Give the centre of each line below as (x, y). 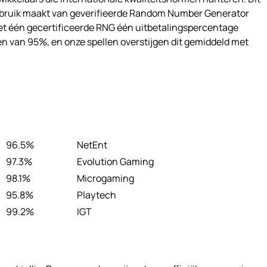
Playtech (97, 195)
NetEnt (92, 145)
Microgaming (105, 178)
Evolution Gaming (115, 162)
